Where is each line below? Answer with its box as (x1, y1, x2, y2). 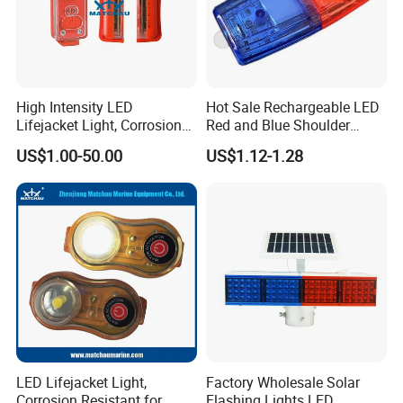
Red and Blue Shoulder (205, 115, 350, 136)
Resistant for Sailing (16, 133, 146, 154)
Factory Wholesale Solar (205, 372, 360, 392)
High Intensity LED (16, 97, 134, 118)
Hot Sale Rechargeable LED (205, 97, 380, 118)
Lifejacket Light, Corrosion (16, 115, 183, 136)
